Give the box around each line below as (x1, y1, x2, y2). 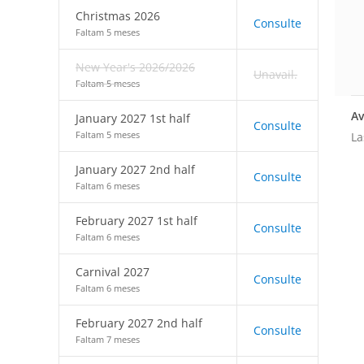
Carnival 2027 (76, 264, 149, 279)
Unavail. (253, 67, 297, 82)
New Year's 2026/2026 (76, 59, 195, 75)
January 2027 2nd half (76, 162, 195, 177)
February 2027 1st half (76, 213, 197, 228)
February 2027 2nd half (76, 315, 202, 331)
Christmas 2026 (76, 8, 160, 24)
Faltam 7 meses (76, 333, 140, 345)
